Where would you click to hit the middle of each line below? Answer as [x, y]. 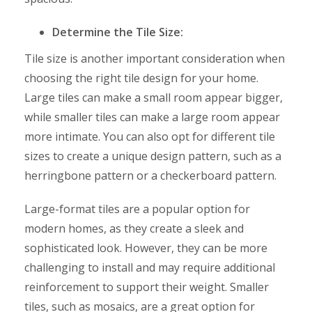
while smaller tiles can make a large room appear [152, 117]
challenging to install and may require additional [150, 267]
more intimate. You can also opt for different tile [150, 136]
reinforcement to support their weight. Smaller [147, 287]
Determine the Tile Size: [118, 32]
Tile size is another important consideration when [155, 58]
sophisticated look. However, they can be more [146, 248]
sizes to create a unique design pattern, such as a [153, 156]
